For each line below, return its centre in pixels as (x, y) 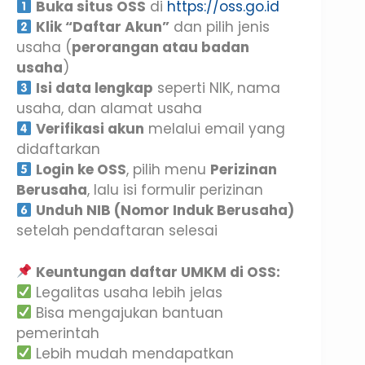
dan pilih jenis (220, 27)
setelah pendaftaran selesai (117, 231)
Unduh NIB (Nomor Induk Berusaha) (165, 211)
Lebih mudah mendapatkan (133, 353)
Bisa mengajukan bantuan (128, 312)
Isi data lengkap (95, 88)
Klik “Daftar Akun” (103, 27)
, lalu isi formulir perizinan (175, 190)
